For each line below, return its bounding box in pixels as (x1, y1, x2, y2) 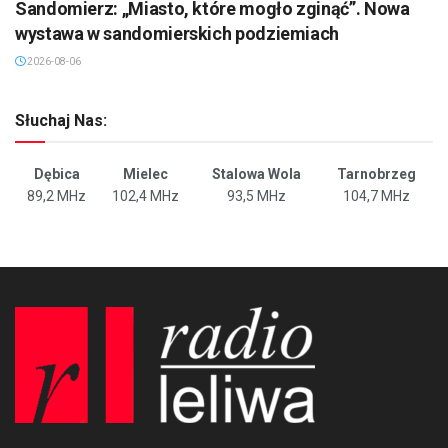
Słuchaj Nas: (15, 110, 107, 130)
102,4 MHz (112, 187, 179, 204)
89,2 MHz (27, 187, 86, 204)
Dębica (33, 165, 80, 182)
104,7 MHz (343, 187, 410, 204)
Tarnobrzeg (337, 165, 416, 182)
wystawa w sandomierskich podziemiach (15, 22, 340, 44)
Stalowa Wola (212, 165, 301, 182)
